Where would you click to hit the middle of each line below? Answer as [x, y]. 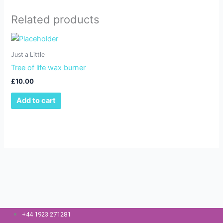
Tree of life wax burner [49, 68]
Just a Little [28, 54]
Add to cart [36, 101]
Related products [55, 19]
